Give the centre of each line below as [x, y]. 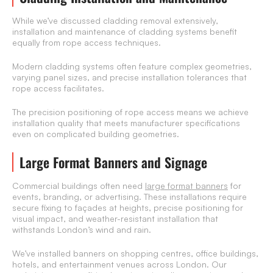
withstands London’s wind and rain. [82, 230]
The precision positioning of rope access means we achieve [130, 112]
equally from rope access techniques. [87, 43]
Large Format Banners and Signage [113, 162]
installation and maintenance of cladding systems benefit [125, 32]
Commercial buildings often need [79, 186]
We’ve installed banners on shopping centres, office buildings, [135, 253]
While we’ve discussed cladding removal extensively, [115, 21]
